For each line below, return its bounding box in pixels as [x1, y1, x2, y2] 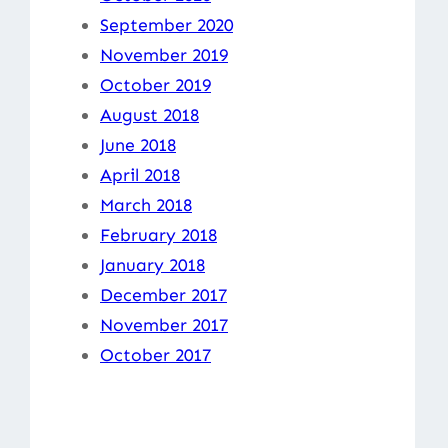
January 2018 [100, 253, 205, 276]
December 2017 [100, 283, 227, 306]
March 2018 [100, 193, 192, 216]
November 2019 [100, 43, 228, 66]
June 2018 [100, 133, 176, 156]
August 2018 [100, 103, 199, 126]
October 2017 [100, 343, 211, 366]
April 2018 [100, 163, 180, 186]
